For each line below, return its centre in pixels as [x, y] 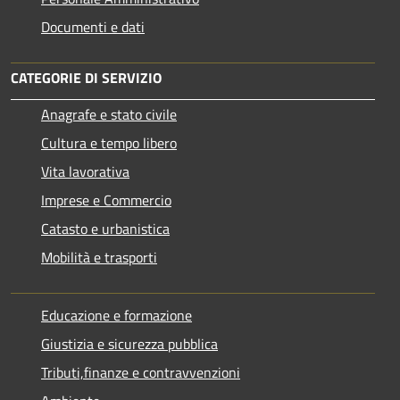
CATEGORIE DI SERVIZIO [86, 78]
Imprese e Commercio [106, 200]
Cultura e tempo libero [109, 143]
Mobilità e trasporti [99, 258]
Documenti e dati [93, 27]
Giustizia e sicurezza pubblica [129, 344]
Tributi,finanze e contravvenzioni [141, 373]
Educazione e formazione [117, 316]
